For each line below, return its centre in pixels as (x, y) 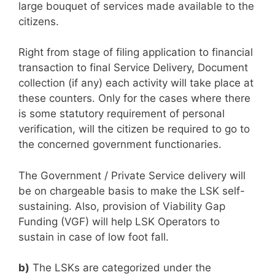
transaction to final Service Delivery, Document (133, 68)
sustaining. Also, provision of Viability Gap (122, 206)
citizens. (39, 21)
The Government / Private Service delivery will (132, 175)
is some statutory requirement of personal (122, 114)
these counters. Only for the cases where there (134, 99)
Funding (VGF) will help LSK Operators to (119, 221)
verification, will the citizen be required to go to (134, 129)
